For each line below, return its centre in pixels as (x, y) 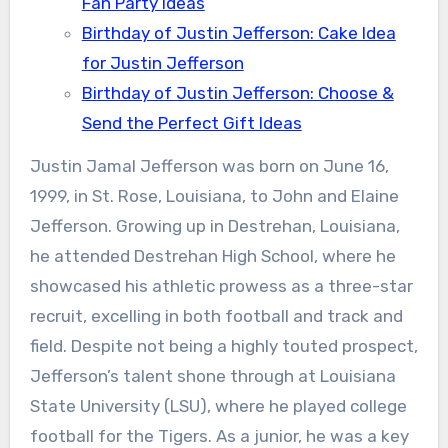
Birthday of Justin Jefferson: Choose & (237, 93)
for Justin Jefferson (162, 63)
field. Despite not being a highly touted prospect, (223, 346)
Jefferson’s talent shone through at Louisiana (212, 376)
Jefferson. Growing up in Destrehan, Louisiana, (214, 226)
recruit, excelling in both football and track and (216, 316)
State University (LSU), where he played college (218, 406)
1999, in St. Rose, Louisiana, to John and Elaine (214, 196)
